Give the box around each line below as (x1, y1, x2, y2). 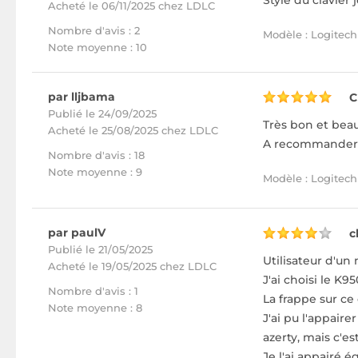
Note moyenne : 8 (48, 301, 142, 314)
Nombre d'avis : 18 (48, 149, 145, 161)
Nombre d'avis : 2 (48, 24, 140, 37)
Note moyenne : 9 (48, 165, 142, 178)
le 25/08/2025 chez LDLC (89, 124, 218, 137)
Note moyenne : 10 (48, 41, 147, 54)
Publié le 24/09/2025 (48, 107, 157, 120)
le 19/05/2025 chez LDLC (89, 260, 217, 272)
